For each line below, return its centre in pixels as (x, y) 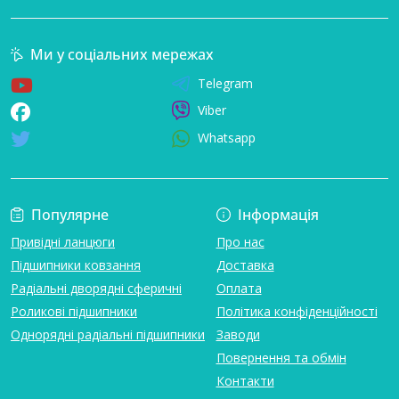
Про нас (240, 241)
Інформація (278, 214)
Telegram (225, 83)
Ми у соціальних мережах (122, 54)
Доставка (245, 265)
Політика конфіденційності (297, 311)
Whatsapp (226, 138)
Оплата (239, 288)
